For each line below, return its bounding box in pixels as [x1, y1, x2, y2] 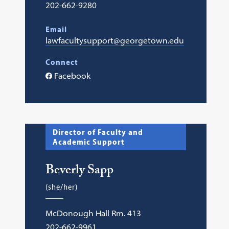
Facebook [54, 71, 90, 81]
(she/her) [45, 181, 78, 192]
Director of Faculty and [52, 127, 143, 137]
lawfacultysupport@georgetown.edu [45, 35, 184, 45]
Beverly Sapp [45, 161, 113, 182]
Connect [45, 57, 78, 67]
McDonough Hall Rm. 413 [45, 208, 141, 218]
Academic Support [52, 136, 125, 147]
